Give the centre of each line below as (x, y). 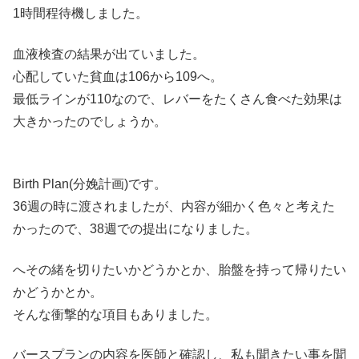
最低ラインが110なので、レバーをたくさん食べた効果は (177, 99)
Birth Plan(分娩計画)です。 (90, 184)
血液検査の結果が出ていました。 (109, 54)
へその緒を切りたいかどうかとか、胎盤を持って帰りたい (179, 269)
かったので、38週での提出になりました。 (135, 229)
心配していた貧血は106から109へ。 (118, 76)
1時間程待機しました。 (81, 14)
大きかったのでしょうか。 (90, 121)
